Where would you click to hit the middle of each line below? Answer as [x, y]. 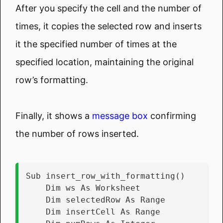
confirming [172, 115]
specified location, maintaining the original [105, 62]
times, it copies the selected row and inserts [109, 26]
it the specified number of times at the [96, 44]
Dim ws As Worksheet [93, 188]
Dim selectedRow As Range [106, 200]
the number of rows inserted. [77, 133]
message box [120, 115]
